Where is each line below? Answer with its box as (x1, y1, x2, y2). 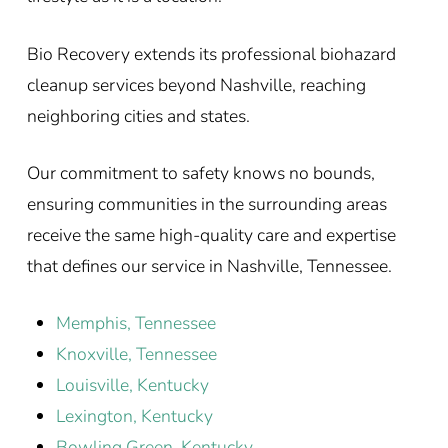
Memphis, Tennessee (56, 311, 216, 336)
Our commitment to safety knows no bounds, (26, 160, 375, 185)
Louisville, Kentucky (56, 373, 209, 398)
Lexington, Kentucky (56, 404, 213, 429)
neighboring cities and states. (26, 103, 250, 128)
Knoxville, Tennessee (56, 342, 217, 367)
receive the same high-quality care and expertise (26, 222, 396, 247)
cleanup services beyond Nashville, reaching (26, 72, 366, 97)
